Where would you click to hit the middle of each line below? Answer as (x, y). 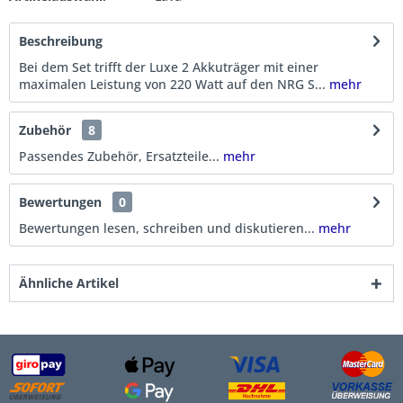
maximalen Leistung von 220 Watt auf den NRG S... (172, 84)
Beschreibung (61, 41)
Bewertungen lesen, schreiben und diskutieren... (167, 228)
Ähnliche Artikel (69, 283)
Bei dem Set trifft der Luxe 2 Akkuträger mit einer (169, 67)
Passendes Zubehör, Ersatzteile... (121, 156)
